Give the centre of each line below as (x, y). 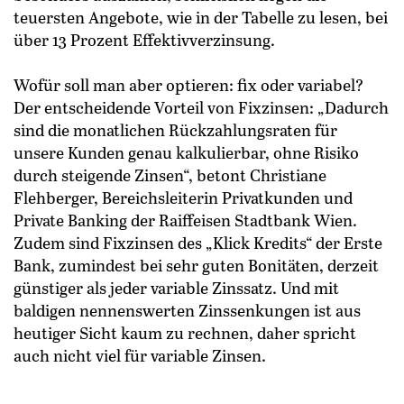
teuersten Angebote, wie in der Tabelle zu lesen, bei (201, 18)
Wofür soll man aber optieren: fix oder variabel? (188, 85)
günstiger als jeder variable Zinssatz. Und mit (176, 288)
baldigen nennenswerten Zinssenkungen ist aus (187, 311)
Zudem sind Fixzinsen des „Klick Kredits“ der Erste (198, 243)
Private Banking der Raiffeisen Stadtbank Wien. (185, 220)
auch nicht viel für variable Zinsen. (140, 356)
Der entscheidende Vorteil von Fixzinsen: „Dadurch (201, 108)
